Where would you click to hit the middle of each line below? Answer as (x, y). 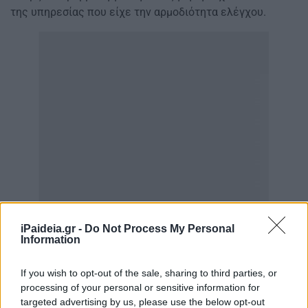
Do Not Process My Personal (159, 228)
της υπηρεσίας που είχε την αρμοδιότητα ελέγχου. (138, 12)
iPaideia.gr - (53, 228)
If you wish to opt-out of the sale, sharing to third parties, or (149, 273)
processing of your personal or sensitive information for (140, 287)
